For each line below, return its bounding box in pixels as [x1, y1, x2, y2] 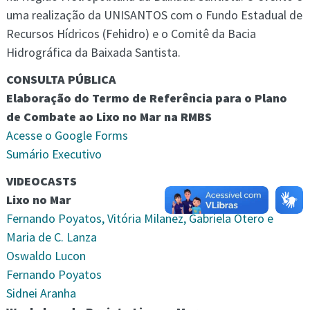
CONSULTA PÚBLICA [6, 71, 116, 87]
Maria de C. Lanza [6, 229, 97, 245]
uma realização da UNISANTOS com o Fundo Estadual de [6, 7, 302, 23]
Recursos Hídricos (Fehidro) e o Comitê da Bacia [6, 26, 256, 42]
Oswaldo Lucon [6, 248, 86, 264]
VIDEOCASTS [6, 173, 77, 189]
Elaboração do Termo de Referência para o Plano [6, 90, 287, 106]
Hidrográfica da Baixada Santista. [6, 44, 181, 60]
